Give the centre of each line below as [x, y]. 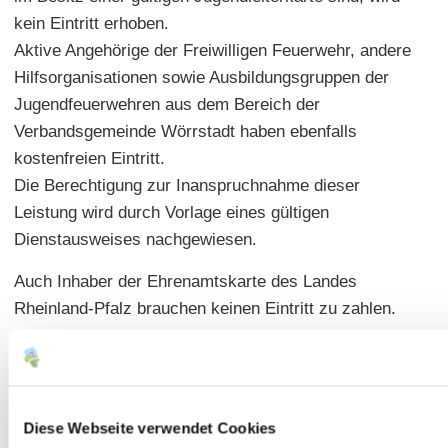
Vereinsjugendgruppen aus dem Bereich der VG [191, 392]
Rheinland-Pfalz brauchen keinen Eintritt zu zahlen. [205, 308]
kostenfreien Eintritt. [89, 158]
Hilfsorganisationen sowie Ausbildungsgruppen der [201, 77]
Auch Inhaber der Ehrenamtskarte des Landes [185, 281]
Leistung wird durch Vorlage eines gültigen [171, 212]
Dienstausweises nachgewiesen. [135, 239]
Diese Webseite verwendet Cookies [149, 427]
